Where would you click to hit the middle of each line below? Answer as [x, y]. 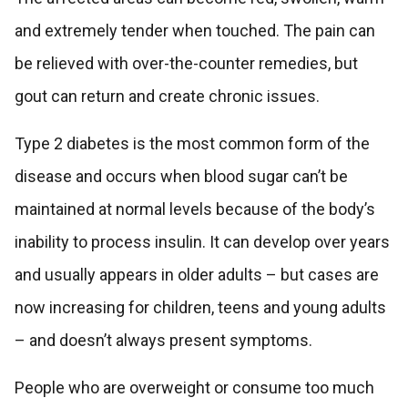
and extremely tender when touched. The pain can [194, 31]
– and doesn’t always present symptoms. [163, 341]
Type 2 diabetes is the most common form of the [192, 144]
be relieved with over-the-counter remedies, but [186, 64]
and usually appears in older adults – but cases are [196, 275]
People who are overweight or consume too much [194, 388]
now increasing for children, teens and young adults [200, 308]
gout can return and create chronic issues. [167, 97]
